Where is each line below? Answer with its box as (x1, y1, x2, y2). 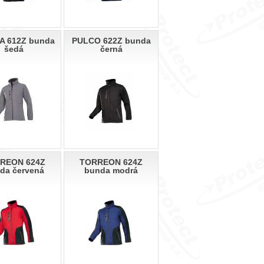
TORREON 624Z (80, 157, 143, 167)
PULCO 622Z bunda (71, 36, 151, 46)
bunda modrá (84, 166, 138, 176)
